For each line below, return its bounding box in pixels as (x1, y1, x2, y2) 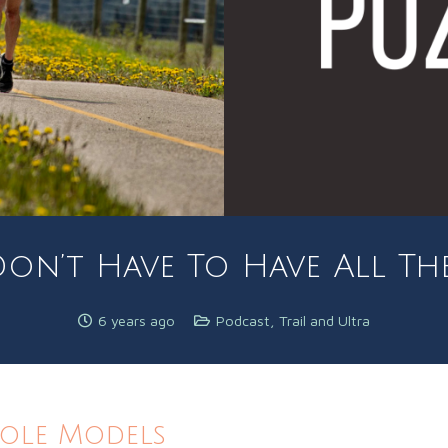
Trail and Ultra (278, 312, 370, 330)
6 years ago (97, 312, 175, 330)
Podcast (215, 312, 270, 330)
